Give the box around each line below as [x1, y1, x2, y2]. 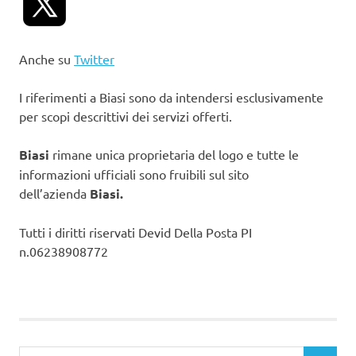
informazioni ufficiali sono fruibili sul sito [19, 165, 249, 182]
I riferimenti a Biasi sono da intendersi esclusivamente [19, 88, 323, 105]
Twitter [74, 50, 114, 67]
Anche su [19, 50, 74, 67]
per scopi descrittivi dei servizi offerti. [19, 107, 232, 124]
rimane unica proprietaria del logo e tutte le [49, 145, 299, 162]
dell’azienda [19, 184, 90, 201]
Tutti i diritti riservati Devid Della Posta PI [19, 223, 252, 240]
